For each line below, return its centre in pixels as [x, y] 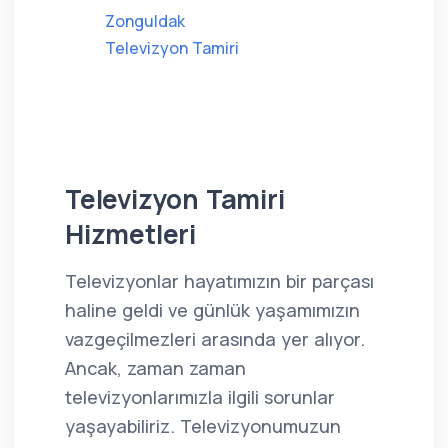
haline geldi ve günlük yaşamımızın [212, 310]
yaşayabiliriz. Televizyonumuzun [203, 426]
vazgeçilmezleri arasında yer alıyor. [215, 339]
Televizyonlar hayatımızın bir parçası [219, 281]
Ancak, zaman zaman [155, 368]
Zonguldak [145, 21]
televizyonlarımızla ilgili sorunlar [200, 397]
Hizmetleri [131, 234]
